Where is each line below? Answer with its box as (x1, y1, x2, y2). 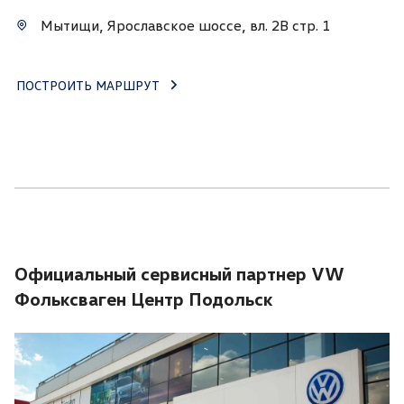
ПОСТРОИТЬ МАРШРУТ (16, 78, 160, 94)
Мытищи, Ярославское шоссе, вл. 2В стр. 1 (40, 16, 330, 35)
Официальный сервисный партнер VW (14, 262, 344, 285)
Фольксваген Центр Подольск (14, 288, 273, 310)
